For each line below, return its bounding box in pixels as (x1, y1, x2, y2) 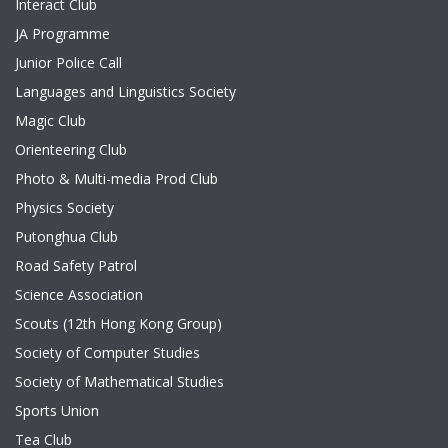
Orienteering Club (15, 140, 127, 159)
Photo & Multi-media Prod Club (15, 169, 218, 188)
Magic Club (15, 111, 86, 130)
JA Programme (15, 24, 110, 43)
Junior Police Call (15, 53, 122, 72)
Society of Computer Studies (15, 343, 200, 362)
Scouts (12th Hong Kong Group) (15, 314, 222, 333)
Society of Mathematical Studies (15, 372, 224, 391)
